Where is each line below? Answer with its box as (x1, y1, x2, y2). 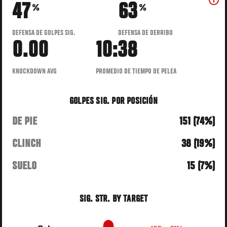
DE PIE (12, 115, 37, 128)
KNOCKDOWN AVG (12, 67, 57, 75)
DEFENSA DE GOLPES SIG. (12, 28, 76, 37)
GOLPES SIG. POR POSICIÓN (69, 96, 158, 106)
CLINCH (12, 137, 42, 150)
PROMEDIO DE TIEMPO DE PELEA (95, 67, 176, 75)
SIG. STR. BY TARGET (79, 194, 148, 204)
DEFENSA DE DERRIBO (118, 28, 173, 37)
